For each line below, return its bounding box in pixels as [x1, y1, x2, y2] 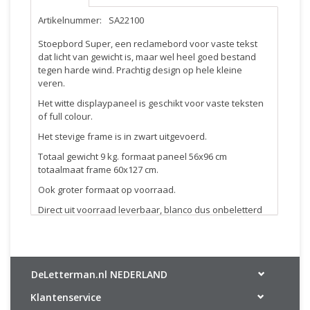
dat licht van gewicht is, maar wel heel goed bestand [38, 51, 256, 63]
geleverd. [38, 217, 77, 229]
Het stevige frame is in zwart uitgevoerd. [38, 130, 207, 143]
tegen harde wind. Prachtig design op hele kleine [38, 64, 242, 76]
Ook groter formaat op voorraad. [38, 183, 176, 196]
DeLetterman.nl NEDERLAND [31, 268, 167, 282]
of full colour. [38, 110, 93, 122]
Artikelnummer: [38, 14, 102, 26]
